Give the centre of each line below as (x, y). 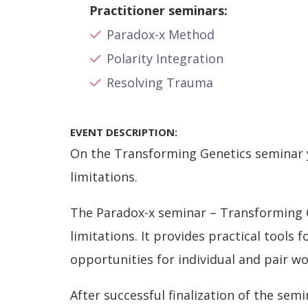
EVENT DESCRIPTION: (124, 132)
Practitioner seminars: (158, 11)
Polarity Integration (165, 59)
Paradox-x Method (160, 35)
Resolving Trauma (159, 83)
